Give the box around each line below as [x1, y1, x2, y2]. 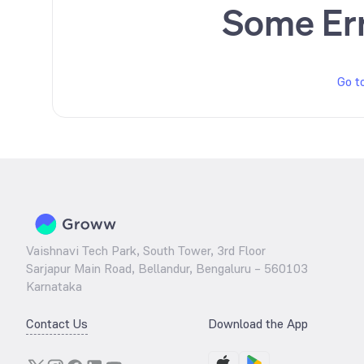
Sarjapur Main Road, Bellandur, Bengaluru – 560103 [26, 260, 308, 277]
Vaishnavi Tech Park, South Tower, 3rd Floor [26, 242, 266, 259]
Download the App [208, 315, 308, 332]
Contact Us [26, 315, 88, 332]
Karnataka [26, 278, 82, 295]
